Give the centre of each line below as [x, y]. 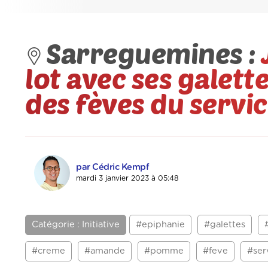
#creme [48, 251]
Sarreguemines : [153, 53]
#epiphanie [160, 225]
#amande [105, 251]
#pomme [164, 251]
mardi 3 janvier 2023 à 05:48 [127, 179]
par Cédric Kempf [112, 167]
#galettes [225, 225]
